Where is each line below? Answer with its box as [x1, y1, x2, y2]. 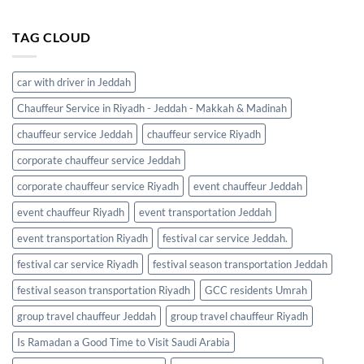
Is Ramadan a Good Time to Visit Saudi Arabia [17, 336, 230, 349]
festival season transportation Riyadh [17, 284, 190, 297]
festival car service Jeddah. [162, 232, 288, 245]
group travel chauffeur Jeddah [17, 310, 156, 323]
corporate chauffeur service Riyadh [17, 180, 179, 193]
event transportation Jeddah [139, 206, 271, 219]
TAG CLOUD [12, 28, 92, 45]
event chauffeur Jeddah [193, 180, 302, 193]
